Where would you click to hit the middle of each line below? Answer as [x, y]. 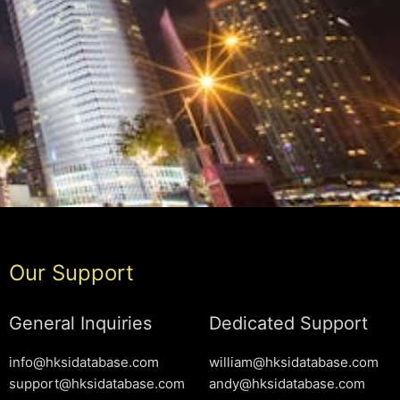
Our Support [71, 272]
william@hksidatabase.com [293, 362]
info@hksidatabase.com [83, 362]
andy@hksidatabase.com [287, 383]
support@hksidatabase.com [96, 383]
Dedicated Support [288, 323]
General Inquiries [80, 323]
